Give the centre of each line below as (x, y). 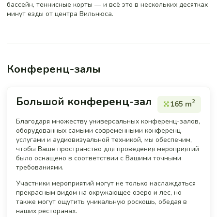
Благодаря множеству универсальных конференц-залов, (108, 121)
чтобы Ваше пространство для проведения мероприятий (108, 149)
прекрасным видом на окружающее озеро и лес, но (99, 192)
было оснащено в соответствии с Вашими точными (99, 158)
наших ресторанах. (46, 211)
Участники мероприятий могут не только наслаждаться (106, 183)
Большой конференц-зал (84, 101)
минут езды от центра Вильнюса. (60, 14)
